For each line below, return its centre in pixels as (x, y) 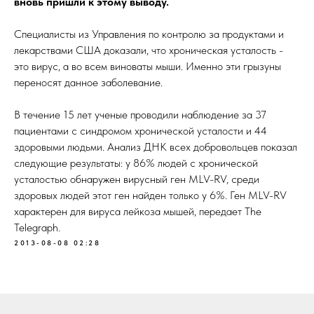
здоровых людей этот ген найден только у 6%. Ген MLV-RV (150, 195)
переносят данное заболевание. (88, 82)
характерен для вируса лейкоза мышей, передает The (138, 211)
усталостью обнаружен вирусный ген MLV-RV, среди (137, 179)
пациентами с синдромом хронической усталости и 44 (141, 131)
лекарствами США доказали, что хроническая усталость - (149, 50)
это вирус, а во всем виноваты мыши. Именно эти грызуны (148, 66)
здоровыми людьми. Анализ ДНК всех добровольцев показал (156, 147)
